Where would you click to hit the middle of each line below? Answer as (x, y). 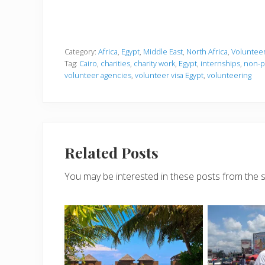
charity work (154, 63)
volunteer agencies (98, 75)
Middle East (163, 51)
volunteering (229, 75)
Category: (81, 51)
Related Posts (112, 152)
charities (115, 63)
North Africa (207, 51)
